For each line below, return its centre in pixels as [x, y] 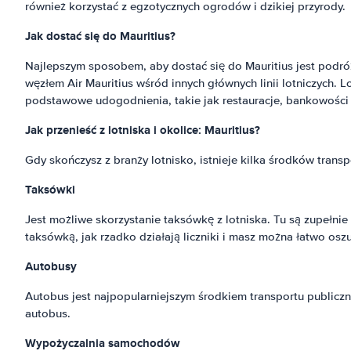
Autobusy [51, 266]
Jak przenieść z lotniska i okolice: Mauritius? [143, 130]
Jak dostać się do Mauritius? [100, 36]
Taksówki [50, 190]
